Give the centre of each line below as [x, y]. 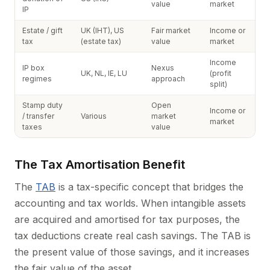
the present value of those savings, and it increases [132, 252]
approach [168, 79]
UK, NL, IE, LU [104, 73]
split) [218, 84]
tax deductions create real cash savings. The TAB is [133, 236]
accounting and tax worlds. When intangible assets [130, 203]
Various [94, 116]
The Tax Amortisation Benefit [100, 165]
